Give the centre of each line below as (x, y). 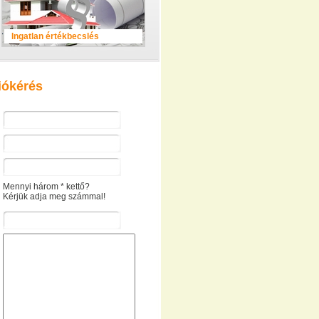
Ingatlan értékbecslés (55, 36)
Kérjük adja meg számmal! (54, 197)
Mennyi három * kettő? (46, 187)
